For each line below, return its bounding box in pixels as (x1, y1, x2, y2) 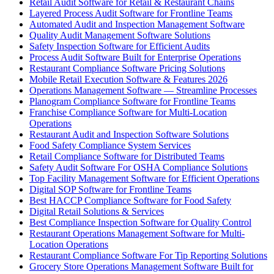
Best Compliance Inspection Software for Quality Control (29, 217, 251, 228)
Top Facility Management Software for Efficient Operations (29, 172, 259, 183)
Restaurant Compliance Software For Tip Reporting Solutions (29, 250, 267, 261)
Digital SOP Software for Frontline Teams (29, 183, 191, 194)
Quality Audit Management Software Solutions (29, 29, 210, 40)
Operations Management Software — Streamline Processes (29, 84, 257, 95)
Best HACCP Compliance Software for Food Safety (29, 194, 231, 206)
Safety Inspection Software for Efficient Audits (29, 40, 210, 51)
